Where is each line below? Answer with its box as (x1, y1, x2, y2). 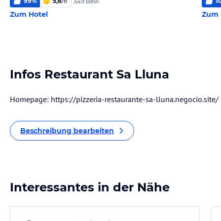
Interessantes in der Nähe (10, 180, 170, 194)
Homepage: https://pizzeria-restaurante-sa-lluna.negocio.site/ (10, 94, 219, 104)
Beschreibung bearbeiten (20, 126, 114, 135)
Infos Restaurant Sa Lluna (10, 67, 169, 81)
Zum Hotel (10, 10, 48, 19)
